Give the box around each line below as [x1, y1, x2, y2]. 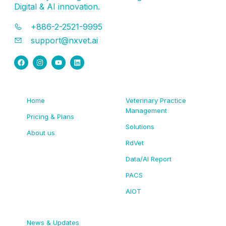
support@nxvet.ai [31, 35, 98, 46]
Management [126, 106, 167, 115]
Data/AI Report [126, 155, 172, 163]
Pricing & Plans [27, 112, 74, 121]
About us [27, 129, 55, 137]
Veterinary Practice [126, 96, 186, 105]
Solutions [126, 123, 154, 131]
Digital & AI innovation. [14, 2, 100, 12]
